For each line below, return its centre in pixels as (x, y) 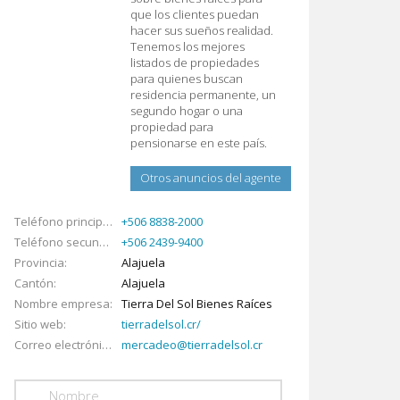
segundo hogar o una (187, 111)
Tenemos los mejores (187, 46)
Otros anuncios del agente (211, 178)
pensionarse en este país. (199, 143)
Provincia (39, 262)
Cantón (34, 283)
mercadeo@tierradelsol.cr (192, 345)
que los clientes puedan (195, 14)
